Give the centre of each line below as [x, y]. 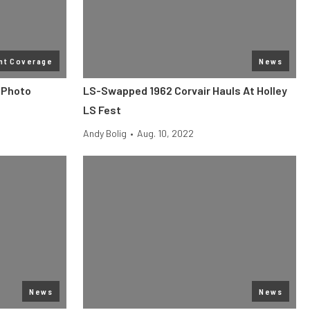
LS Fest [102, 110]
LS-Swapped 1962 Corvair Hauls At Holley [185, 90]
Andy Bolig [105, 133]
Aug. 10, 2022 [165, 133]
